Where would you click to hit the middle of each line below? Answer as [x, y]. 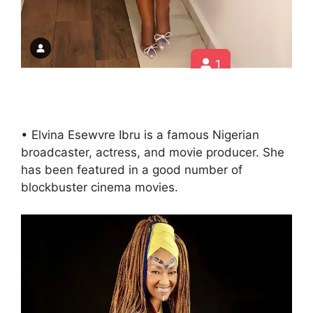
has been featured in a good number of [132, 170]
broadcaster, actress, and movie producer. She [153, 153]
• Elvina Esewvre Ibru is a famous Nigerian [140, 135]
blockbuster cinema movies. [100, 188]
